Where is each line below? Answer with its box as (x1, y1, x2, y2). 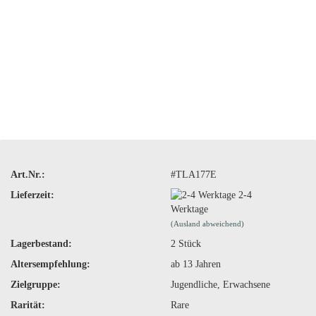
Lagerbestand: (11, 238, 72, 250)
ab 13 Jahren (170, 259, 221, 270)
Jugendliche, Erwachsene (170, 279, 270, 291)
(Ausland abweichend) (170, 219, 244, 229)
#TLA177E (170, 169, 217, 180)
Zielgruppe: (11, 279, 61, 291)
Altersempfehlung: (11, 259, 90, 270)
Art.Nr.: (11, 169, 45, 180)
